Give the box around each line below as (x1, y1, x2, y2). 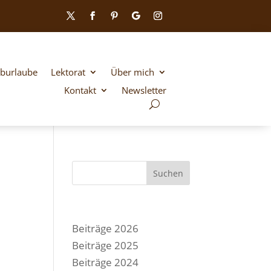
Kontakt (64, 84, 96, 97)
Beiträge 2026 (72, 221, 139, 236)
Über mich (110, 66, 154, 79)
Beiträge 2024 (72, 255, 139, 270)
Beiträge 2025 (72, 238, 139, 253)
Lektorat (50, 66, 85, 79)
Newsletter (121, 84, 166, 97)
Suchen (152, 168, 183, 180)
